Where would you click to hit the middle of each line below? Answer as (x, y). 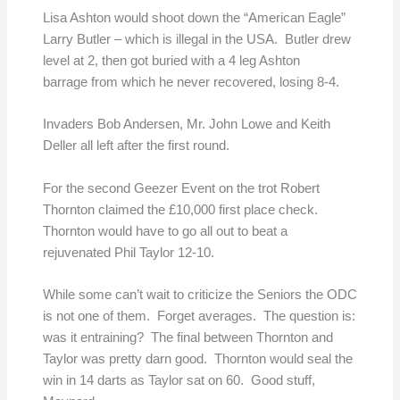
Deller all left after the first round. (136, 146)
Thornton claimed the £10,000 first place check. (182, 209)
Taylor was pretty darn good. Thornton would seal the (197, 359)
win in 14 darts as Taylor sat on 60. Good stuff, (179, 381)
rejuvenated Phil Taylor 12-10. (128, 252)
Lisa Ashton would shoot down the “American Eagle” (194, 18)
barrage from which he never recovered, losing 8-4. (191, 83)
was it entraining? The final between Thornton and (187, 338)
